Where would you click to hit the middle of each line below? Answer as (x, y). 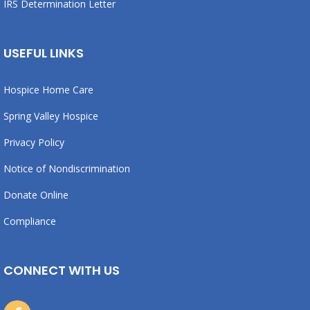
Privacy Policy (34, 143)
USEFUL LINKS (44, 53)
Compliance (30, 221)
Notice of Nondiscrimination (67, 169)
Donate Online (36, 195)
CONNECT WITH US (62, 271)
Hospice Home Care (48, 90)
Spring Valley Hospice (51, 116)
